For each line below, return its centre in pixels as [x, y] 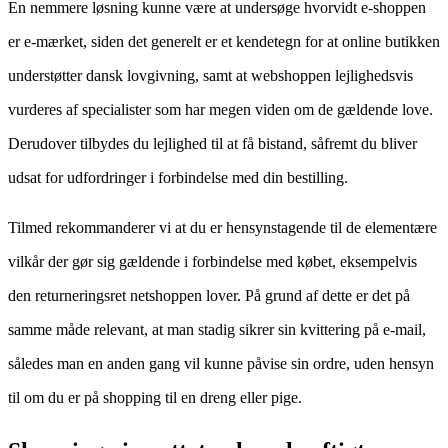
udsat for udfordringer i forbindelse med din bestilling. [178, 177]
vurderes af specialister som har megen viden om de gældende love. [220, 109]
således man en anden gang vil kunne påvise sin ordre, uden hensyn [221, 363]
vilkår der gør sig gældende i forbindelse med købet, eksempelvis [212, 261]
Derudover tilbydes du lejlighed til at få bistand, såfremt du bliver [212, 143]
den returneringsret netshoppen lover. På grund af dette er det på [209, 295]
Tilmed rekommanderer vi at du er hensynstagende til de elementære [222, 227]
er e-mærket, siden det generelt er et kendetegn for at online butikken [224, 41]
